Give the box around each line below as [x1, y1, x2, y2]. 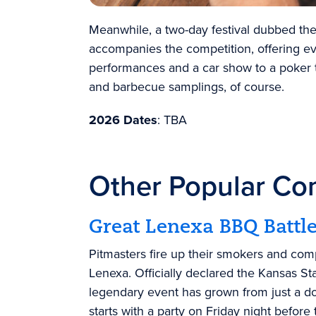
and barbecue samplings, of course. [89, 78, 284, 97]
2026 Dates [89, 111, 157, 130]
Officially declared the [131, 264, 258, 283]
